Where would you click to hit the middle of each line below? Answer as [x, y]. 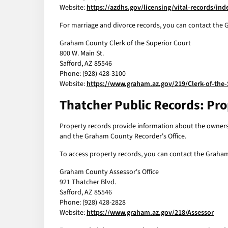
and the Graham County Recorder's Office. [123, 137]
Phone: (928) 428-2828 [93, 203]
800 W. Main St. [82, 54]
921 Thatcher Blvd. [88, 182]
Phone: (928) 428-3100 [93, 74]
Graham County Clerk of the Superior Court [125, 44]
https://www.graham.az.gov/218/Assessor [150, 213]
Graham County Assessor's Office [109, 172]
